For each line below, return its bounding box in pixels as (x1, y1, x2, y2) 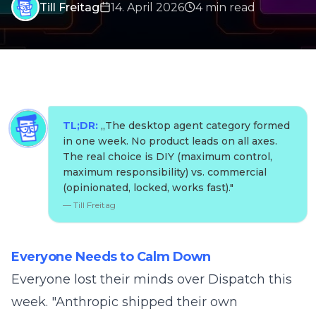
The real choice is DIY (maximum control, (63, 150, 272, 163)
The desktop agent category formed (105, 119, 290, 132)
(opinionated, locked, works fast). (63, 181, 230, 194)
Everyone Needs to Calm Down (11, 249, 211, 265)
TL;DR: (63, 119, 98, 132)
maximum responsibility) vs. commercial (63, 166, 267, 178)
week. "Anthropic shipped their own (11, 294, 238, 310)
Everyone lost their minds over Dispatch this (11, 272, 292, 287)
